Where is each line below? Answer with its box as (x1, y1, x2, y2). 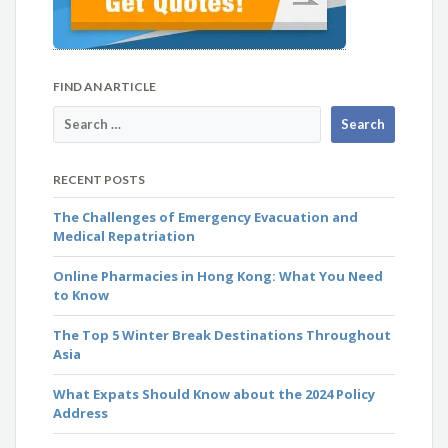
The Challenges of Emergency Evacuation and (53, 208, 359, 227)
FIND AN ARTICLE (53, 79, 157, 95)
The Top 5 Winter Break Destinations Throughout (53, 326, 392, 345)
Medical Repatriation (53, 227, 196, 246)
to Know (53, 286, 110, 305)
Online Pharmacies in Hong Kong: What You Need (53, 267, 384, 286)
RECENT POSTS (53, 172, 146, 188)
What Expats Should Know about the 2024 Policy (53, 385, 376, 404)
